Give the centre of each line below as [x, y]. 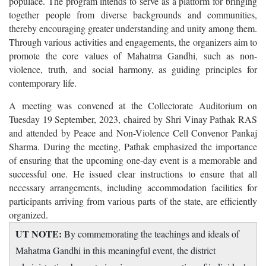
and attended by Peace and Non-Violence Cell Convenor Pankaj [133, 132]
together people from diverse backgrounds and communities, [133, 14]
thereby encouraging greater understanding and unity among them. [133, 28]
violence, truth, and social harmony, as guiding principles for [133, 69]
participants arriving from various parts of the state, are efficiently [133, 201]
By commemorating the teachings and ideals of [151, 233]
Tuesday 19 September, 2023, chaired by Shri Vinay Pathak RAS [133, 119]
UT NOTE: [39, 233]
